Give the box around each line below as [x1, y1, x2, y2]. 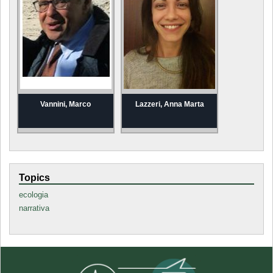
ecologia [18, 190, 48, 199]
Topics [18, 172, 50, 183]
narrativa [18, 203, 49, 213]
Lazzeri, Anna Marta [135, 100, 204, 109]
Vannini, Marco [40, 100, 91, 109]
